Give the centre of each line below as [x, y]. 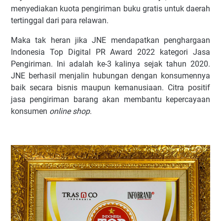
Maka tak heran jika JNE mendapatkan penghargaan [110, 40]
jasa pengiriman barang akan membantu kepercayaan [110, 100]
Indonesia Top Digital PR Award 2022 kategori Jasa [110, 52]
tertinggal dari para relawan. [60, 21]
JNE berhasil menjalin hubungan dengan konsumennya [110, 76]
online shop [70, 111]
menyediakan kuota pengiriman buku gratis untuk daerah [110, 9]
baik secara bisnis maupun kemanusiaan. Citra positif [110, 88]
